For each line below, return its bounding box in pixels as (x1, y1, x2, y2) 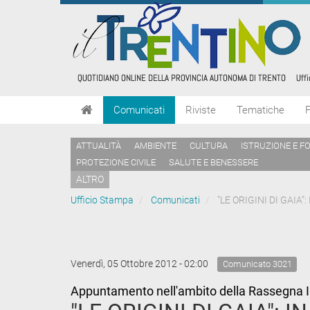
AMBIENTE (134, 140, 176, 151)
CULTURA (190, 140, 228, 151)
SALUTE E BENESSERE (169, 157, 258, 167)
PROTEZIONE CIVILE (76, 157, 156, 167)
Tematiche (237, 104, 284, 116)
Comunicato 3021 (222, 259, 292, 269)
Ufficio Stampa (71, 194, 134, 206)
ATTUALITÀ (76, 140, 121, 151)
